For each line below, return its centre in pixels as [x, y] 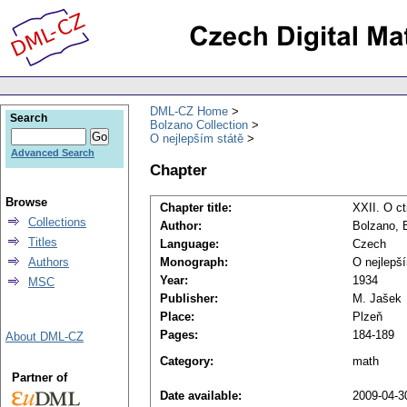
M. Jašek [377, 299]
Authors [49, 262]
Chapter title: [196, 208]
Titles [43, 242]
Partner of [39, 377]
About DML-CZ [45, 337]
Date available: [201, 396]
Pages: [179, 335]
